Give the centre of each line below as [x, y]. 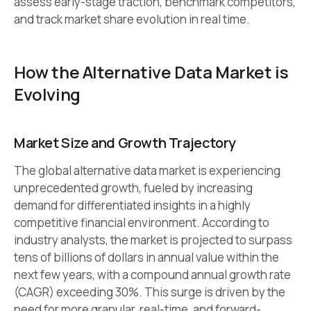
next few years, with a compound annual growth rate [152, 275]
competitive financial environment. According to [142, 223]
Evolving [47, 94]
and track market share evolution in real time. [132, 19]
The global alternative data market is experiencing [147, 171]
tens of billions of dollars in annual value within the [146, 258]
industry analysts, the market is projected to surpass [153, 240]
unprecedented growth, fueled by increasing [133, 188]
